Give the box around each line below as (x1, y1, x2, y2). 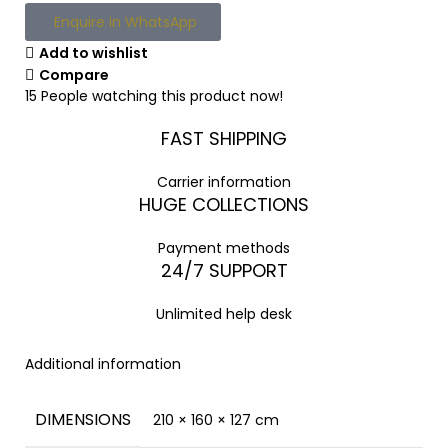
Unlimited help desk (156, 303, 292, 324)
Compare (38, 64, 109, 85)
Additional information (25, 353, 181, 374)
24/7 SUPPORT (160, 257, 288, 283)
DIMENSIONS (35, 407, 131, 431)
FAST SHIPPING (161, 125, 287, 151)
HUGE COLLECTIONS (139, 191, 309, 217)
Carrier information (157, 171, 291, 192)
